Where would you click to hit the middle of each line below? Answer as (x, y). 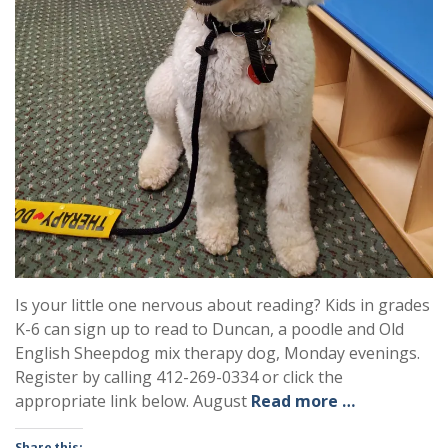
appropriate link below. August (133, 400)
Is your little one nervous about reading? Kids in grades (222, 304)
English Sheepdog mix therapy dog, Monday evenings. (217, 352)
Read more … (303, 400)
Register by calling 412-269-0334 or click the (179, 376)
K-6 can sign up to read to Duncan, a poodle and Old (209, 328)
